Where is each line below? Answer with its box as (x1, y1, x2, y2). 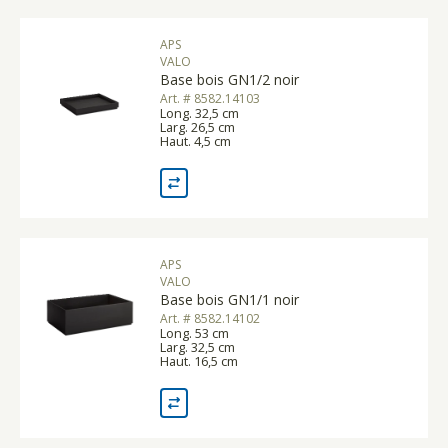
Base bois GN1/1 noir (160, 289, 299, 309)
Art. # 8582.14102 (160, 309, 260, 327)
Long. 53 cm (160, 323, 229, 342)
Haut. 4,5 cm (160, 131, 231, 150)
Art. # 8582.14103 (160, 89, 260, 107)
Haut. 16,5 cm (160, 351, 238, 370)
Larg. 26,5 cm (160, 117, 235, 136)
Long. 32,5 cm (160, 103, 239, 122)
